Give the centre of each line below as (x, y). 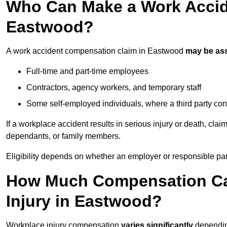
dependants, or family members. (63, 136)
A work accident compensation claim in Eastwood (96, 51)
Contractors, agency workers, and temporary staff (114, 88)
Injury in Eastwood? (84, 201)
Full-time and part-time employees (87, 71)
